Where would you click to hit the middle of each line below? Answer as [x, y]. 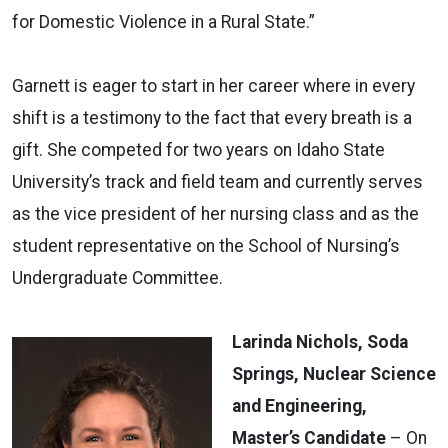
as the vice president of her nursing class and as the [215, 213]
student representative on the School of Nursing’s [206, 245]
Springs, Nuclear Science [334, 373]
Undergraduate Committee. [117, 277]
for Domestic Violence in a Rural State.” [163, 21]
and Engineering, [299, 405]
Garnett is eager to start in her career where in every [213, 85]
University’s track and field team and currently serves [217, 181]
